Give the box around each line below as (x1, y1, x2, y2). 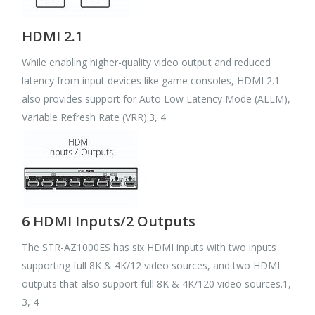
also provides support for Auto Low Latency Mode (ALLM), (22, 92, 290, 106)
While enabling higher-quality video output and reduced (22, 56, 271, 70)
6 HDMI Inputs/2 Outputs (22, 212, 195, 231)
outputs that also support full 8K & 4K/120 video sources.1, (22, 277, 291, 291)
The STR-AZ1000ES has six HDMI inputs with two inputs (22, 240, 276, 255)
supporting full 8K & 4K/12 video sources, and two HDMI (22, 259, 280, 273)
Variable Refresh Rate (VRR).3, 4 (22, 110, 166, 124)
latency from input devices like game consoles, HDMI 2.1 (22, 74, 280, 88)
